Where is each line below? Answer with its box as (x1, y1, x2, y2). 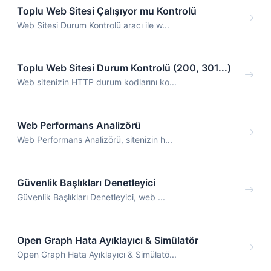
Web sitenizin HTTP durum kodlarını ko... (17, 77, 177, 88)
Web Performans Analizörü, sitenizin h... (17, 134, 172, 145)
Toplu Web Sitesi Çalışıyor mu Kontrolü (17, 4, 197, 17)
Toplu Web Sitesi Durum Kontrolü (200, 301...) (17, 62, 231, 74)
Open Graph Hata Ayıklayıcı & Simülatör (17, 233, 198, 246)
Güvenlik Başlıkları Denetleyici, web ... (17, 191, 165, 202)
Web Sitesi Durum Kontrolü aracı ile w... (17, 19, 169, 30)
